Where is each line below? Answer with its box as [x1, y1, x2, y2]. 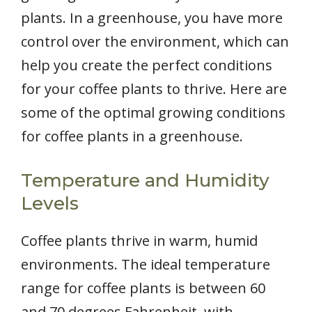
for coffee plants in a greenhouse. [21, 127, 243, 146]
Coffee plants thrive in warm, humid [21, 231, 258, 251]
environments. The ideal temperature [21, 255, 270, 274]
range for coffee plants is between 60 [21, 279, 265, 298]
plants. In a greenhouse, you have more [21, 8, 283, 28]
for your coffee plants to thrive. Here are [21, 79, 287, 99]
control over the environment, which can [21, 32, 289, 52]
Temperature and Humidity [21, 169, 270, 192]
